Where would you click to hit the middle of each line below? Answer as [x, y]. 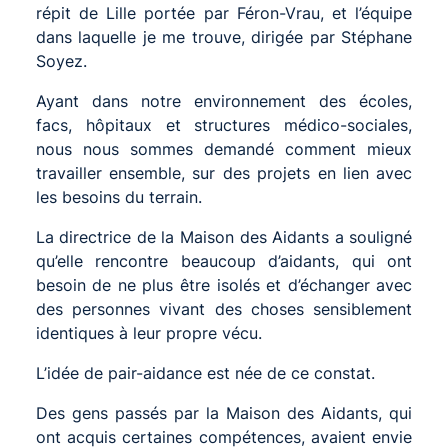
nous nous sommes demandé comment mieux [224, 148]
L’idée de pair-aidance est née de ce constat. [205, 372]
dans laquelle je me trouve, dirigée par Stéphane [224, 36]
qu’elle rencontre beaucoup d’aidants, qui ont [224, 260]
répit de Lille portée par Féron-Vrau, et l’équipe [224, 12]
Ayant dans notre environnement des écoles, [224, 100]
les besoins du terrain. [118, 196]
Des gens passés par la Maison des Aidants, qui [224, 412]
